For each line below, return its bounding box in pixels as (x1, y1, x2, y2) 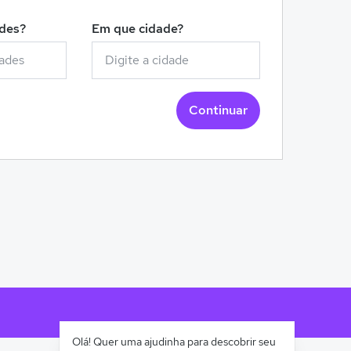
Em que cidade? (92, 20, 183, 37)
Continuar (189, 102, 248, 118)
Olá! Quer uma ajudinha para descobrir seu (72, 335, 276, 349)
